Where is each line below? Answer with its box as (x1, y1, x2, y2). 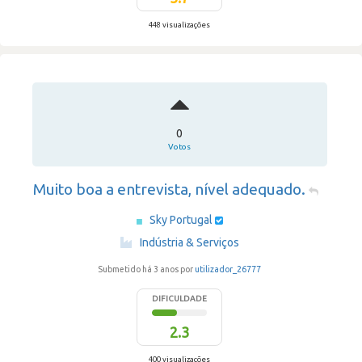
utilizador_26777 (195, 264, 261, 274)
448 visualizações (149, 20, 210, 29)
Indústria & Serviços (139, 236, 239, 249)
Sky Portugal (149, 213, 215, 226)
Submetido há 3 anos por (98, 264, 195, 274)
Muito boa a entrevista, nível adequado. (32, 180, 305, 198)
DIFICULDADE (152, 294, 207, 303)
